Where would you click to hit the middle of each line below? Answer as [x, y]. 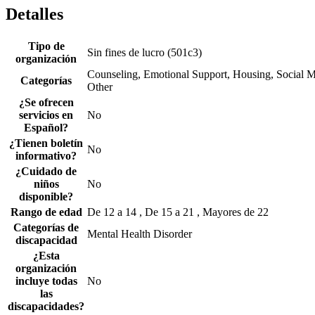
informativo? [46, 156]
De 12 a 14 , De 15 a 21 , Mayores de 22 [178, 212]
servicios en [46, 115]
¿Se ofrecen [46, 103]
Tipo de [46, 46]
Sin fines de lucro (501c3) [144, 53]
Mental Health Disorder [140, 234]
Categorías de [46, 228]
